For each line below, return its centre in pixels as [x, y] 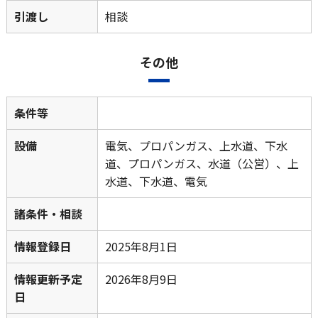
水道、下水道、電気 [156, 181]
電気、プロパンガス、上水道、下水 [196, 146]
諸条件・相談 [48, 214]
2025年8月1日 [141, 247]
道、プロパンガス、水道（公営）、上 [202, 164]
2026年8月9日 [141, 279]
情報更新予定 [48, 279]
